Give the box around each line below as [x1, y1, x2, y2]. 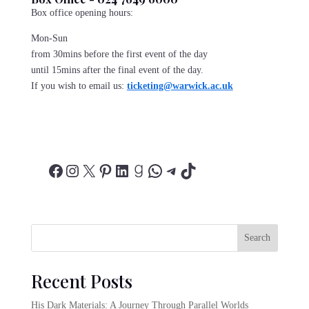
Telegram [162, 161, 226, 179]
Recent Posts [30, 268, 132, 293]
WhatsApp [146, 161, 217, 179]
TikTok [179, 161, 228, 179]
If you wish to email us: [30, 80, 127, 91]
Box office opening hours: [30, 7, 133, 18]
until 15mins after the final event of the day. [30, 64, 203, 75]
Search [244, 232, 271, 243]
